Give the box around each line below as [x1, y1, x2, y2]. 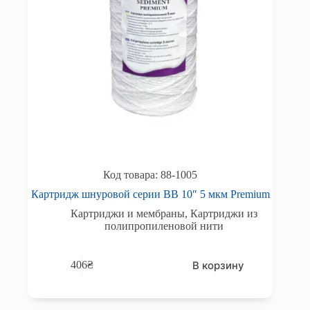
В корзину [192, 258, 245, 272]
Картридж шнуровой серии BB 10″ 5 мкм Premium [30, 188, 270, 200]
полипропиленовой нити [104, 219, 224, 232]
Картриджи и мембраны [71, 207, 185, 219]
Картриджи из [190, 207, 258, 219]
